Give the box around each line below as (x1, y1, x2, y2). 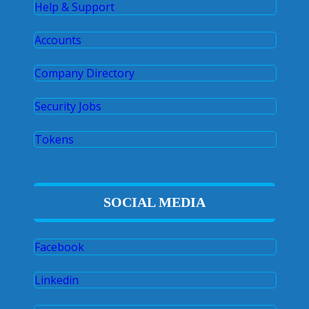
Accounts (34, 32, 81, 48)
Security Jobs (34, 98, 101, 114)
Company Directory (34, 65, 134, 81)
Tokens (34, 131, 74, 147)
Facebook (34, 239, 84, 255)
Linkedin (34, 272, 79, 288)
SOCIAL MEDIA (103, 194, 206, 210)
